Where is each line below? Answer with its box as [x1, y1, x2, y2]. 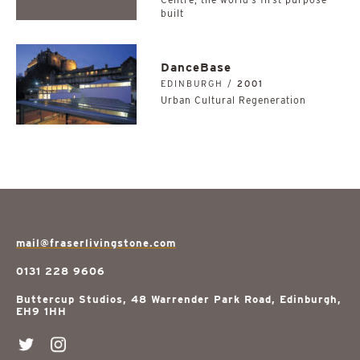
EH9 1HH [16, 305, 67, 317]
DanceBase [161, 60, 231, 75]
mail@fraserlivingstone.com [16, 237, 176, 249]
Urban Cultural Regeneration [161, 94, 306, 106]
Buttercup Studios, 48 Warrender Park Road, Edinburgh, [16, 293, 342, 305]
